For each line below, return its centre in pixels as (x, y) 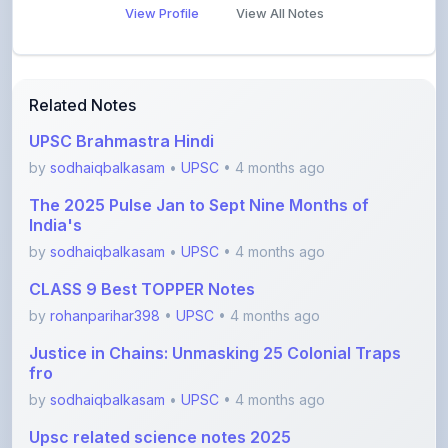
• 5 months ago (290, 418)
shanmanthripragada (117, 418)
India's (55, 179)
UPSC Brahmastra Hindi (121, 95)
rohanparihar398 (105, 270)
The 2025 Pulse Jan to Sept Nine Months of (199, 159)
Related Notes (82, 59)
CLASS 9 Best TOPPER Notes (142, 243)
